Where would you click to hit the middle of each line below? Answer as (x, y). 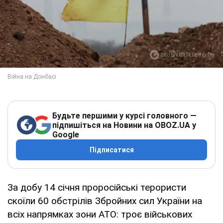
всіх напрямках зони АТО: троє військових (100, 214)
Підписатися (111, 150)
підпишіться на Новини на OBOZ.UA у (124, 125)
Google (66, 134)
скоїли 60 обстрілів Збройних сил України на (105, 201)
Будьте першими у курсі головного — (124, 115)
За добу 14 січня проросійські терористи (97, 187)
